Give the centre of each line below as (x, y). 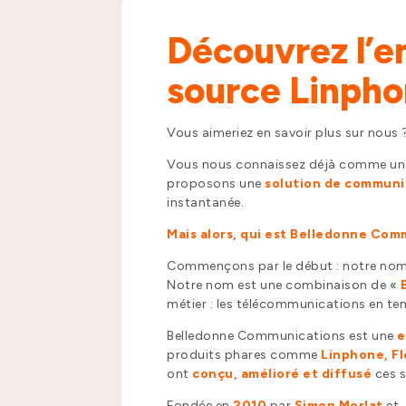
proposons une (216, 184)
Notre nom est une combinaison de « (284, 285)
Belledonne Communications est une (282, 336)
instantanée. (206, 203)
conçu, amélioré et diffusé (282, 374)
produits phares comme (244, 355)
